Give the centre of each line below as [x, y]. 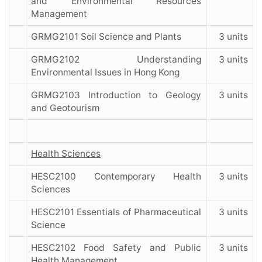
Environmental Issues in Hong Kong [105, 73]
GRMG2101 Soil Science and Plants [106, 37]
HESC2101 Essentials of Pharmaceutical [116, 212]
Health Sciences [66, 154]
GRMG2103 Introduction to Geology [116, 95]
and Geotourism [65, 108]
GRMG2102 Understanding [116, 60]
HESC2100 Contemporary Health [116, 177]
